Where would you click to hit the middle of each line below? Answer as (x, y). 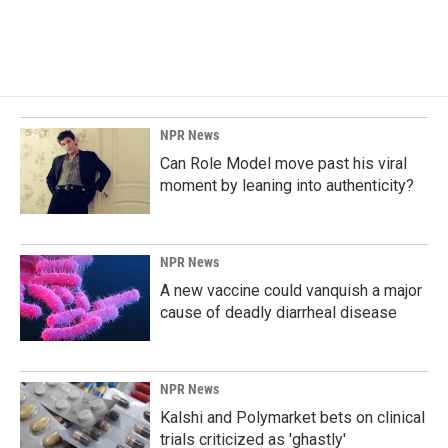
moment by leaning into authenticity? (287, 185)
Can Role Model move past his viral (283, 163)
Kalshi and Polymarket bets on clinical (292, 417)
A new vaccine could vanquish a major (291, 290)
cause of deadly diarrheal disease (278, 312)
